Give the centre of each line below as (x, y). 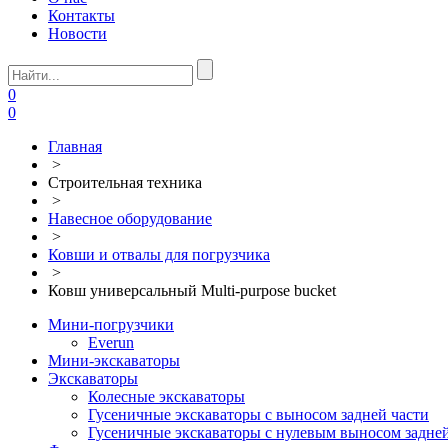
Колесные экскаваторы (166, 396)
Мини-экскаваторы (114, 360)
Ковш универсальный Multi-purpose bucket (192, 290)
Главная (75, 146)
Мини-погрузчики (111, 324)
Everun (111, 342)
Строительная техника (125, 182)
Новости (77, 33)
